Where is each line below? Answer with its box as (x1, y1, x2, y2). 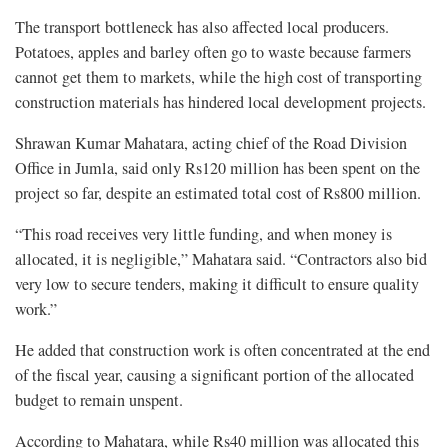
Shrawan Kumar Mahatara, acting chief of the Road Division (15, 132, 407, 155)
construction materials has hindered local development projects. (15, 91, 426, 114)
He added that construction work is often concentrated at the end (15, 339, 430, 362)
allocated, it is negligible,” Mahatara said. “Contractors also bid (15, 248, 427, 271)
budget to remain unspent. (15, 389, 183, 412)
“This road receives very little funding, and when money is (15, 223, 392, 246)
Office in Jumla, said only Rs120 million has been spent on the (15, 157, 420, 180)
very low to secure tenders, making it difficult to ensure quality (15, 273, 419, 296)
